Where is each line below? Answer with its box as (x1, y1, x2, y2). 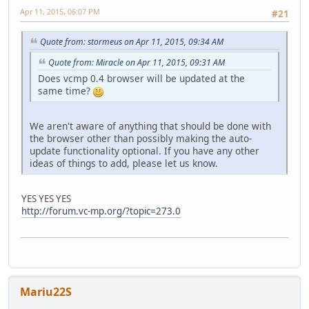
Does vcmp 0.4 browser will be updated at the (38, 71, 245, 85)
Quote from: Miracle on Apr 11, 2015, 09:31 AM (48, 57, 225, 69)
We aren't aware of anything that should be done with (30, 119, 271, 132)
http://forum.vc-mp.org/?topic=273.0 (21, 204, 181, 217)
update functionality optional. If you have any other (30, 143, 259, 157)
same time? (38, 83, 93, 97)
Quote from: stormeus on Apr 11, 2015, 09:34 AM (40, 36, 223, 48)
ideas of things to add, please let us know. (30, 156, 218, 170)
